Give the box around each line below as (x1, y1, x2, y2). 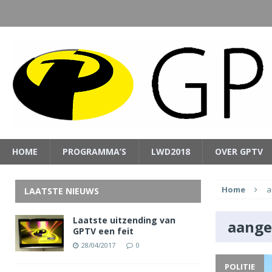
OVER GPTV (215, 146, 263, 157)
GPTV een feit (73, 225, 134, 237)
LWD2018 (151, 146, 190, 157)
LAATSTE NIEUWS (24, 185, 99, 197)
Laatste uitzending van (73, 214, 175, 226)
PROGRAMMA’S (63, 146, 126, 157)
